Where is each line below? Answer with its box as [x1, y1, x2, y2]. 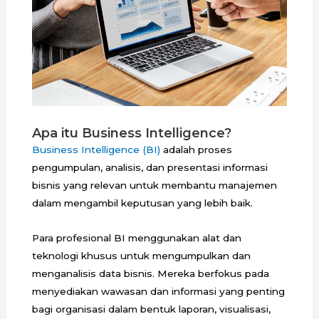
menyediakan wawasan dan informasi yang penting [31, 285, 285, 297]
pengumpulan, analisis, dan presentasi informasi [31, 161, 268, 173]
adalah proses [159, 143, 232, 155]
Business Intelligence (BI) [31, 143, 160, 155]
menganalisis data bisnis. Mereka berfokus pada [31, 267, 269, 279]
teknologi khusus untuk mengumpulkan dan [31, 249, 251, 261]
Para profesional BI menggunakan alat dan [31, 231, 241, 244]
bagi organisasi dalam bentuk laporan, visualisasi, [31, 303, 271, 315]
